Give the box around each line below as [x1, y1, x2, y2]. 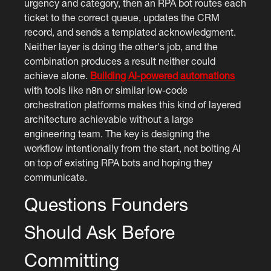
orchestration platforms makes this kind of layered [24, 99, 241, 110]
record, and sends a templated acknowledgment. [24, 26, 237, 38]
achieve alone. [24, 70, 91, 81]
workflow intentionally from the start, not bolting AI [24, 142, 241, 154]
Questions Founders [24, 193, 189, 215]
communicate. [24, 171, 88, 183]
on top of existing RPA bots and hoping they [24, 157, 213, 168]
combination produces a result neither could [24, 55, 216, 67]
